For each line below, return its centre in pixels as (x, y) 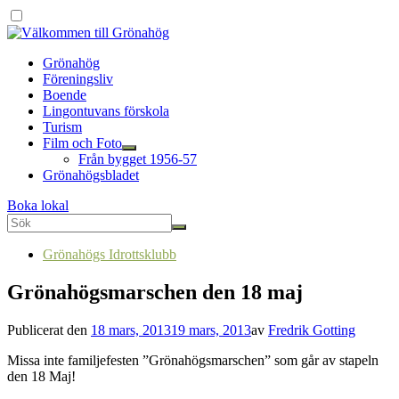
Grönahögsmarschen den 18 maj (155, 292)
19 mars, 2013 (211, 330)
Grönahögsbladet (91, 175)
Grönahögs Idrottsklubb (110, 254)
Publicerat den (49, 330)
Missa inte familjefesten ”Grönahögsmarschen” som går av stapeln (193, 360)
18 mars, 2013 (131, 330)
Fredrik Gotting (312, 330)
